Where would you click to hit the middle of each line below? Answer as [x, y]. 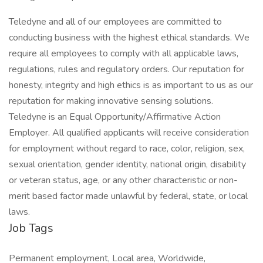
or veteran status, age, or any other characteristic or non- [123, 180]
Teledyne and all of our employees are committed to [115, 22]
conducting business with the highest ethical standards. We [129, 38]
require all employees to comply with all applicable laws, [124, 53]
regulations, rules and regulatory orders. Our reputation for [127, 69]
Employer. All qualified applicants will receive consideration [129, 133]
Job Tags [31, 228]
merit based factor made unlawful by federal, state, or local [128, 196]
